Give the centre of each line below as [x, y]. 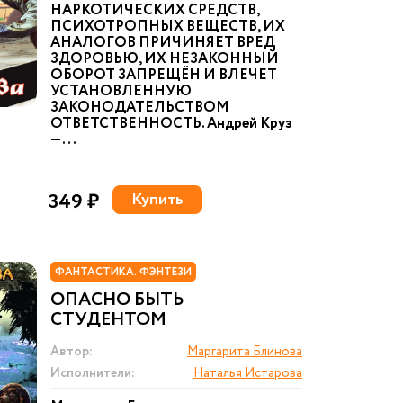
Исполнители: [93, 373]
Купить [157, 200]
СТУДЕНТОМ [108, 320]
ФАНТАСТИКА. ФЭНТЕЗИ [123, 272]
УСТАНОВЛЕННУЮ [121, 91]
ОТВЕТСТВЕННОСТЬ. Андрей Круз [171, 124]
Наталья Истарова [248, 373]
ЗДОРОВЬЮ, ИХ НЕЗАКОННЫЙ [165, 59]
